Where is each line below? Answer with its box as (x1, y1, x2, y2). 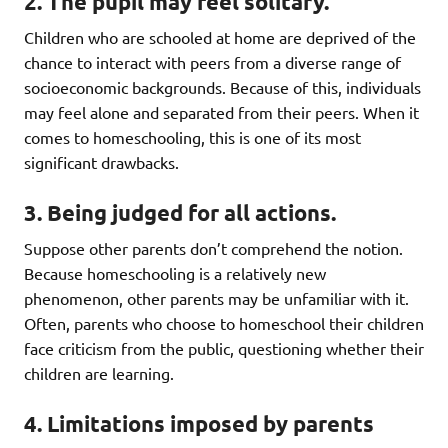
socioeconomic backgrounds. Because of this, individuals (24, 77, 421, 98)
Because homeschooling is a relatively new (24, 263, 326, 284)
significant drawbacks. (24, 152, 179, 173)
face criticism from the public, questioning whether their (24, 338, 424, 359)
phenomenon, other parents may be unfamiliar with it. (24, 288, 409, 309)
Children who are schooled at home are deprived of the (24, 27, 416, 48)
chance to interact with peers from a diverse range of (24, 52, 401, 73)
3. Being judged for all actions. (24, 199, 336, 227)
